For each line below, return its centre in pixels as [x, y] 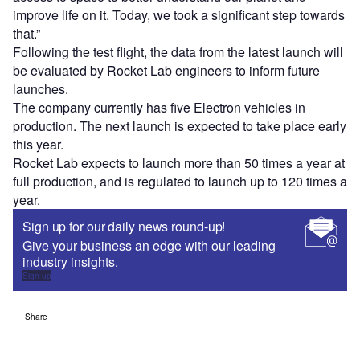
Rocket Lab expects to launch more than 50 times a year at [179, 163]
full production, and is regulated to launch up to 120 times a [180, 182]
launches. [41, 89]
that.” [27, 34]
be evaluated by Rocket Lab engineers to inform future [166, 71]
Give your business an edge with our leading [149, 246]
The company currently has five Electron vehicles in [159, 108]
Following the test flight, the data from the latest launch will [178, 52]
